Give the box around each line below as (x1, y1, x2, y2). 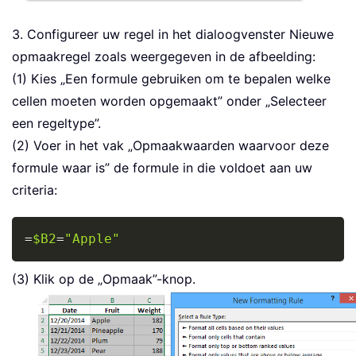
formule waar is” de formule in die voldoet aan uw (12, 160, 312, 176)
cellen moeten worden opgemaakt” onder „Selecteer (12, 93, 327, 110)
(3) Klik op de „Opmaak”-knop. (12, 271, 195, 288)
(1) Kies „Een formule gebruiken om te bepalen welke (12, 71, 331, 87)
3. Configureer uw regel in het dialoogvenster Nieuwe (12, 26, 334, 43)
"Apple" (64, 231, 120, 247)
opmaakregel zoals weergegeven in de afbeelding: (12, 48, 315, 65)
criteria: (12, 182, 57, 199)
